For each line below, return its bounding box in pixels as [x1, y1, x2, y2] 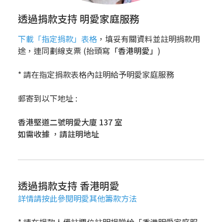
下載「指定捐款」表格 [17, 32, 97, 45]
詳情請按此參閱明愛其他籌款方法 [17, 192, 137, 204]
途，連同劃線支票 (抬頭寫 [17, 44, 110, 56]
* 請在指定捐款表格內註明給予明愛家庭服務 [17, 68, 174, 80]
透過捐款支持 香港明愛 [17, 178, 119, 193]
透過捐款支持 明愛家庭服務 [17, 11, 139, 26]
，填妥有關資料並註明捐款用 [97, 32, 200, 45]
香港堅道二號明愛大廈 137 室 [17, 115, 122, 128]
